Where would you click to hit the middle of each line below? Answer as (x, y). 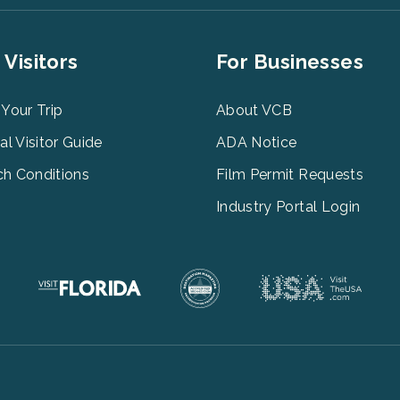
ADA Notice (257, 142)
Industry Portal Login (288, 206)
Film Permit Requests (290, 174)
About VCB (254, 110)
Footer (230, 60)
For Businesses (290, 61)
